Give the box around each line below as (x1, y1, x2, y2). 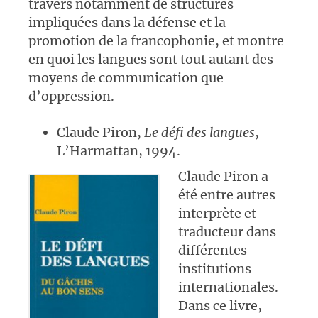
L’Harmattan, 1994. (57, 142, 180, 159)
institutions (178, 260, 252, 277)
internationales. (178, 278, 279, 295)
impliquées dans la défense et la (28, 13, 226, 31)
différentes (178, 241, 248, 258)
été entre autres (178, 186, 276, 203)
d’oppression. (28, 87, 114, 104)
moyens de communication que (28, 69, 224, 86)
